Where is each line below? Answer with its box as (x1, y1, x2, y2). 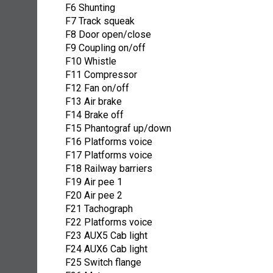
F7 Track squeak (65, 15, 135, 27)
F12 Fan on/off (65, 82, 129, 94)
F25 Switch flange (65, 257, 141, 269)
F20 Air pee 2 (65, 190, 122, 202)
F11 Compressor (65, 69, 137, 81)
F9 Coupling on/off (65, 42, 146, 54)
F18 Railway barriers (65, 163, 152, 175)
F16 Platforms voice (65, 136, 152, 148)
